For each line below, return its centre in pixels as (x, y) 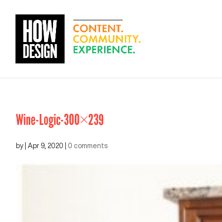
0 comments (88, 146)
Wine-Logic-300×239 (60, 120)
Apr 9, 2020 (46, 146)
